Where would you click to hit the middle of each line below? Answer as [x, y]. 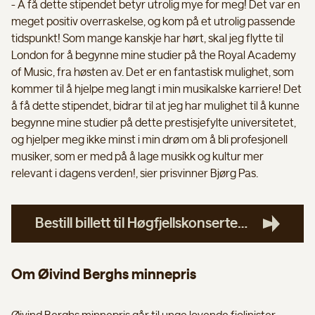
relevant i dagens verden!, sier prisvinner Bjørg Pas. [135, 173]
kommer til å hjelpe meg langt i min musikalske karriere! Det [156, 89]
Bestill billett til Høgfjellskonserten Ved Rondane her [243, 223]
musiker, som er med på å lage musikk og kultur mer [137, 156]
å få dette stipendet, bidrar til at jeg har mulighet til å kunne [155, 106]
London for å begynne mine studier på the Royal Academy [154, 55]
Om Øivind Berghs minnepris [104, 275]
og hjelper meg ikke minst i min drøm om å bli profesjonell [149, 140]
